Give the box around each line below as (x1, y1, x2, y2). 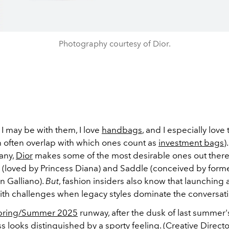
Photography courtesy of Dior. (58, 39, 171, 49)
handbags (102, 125, 142, 135)
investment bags (158, 138, 224, 148)
